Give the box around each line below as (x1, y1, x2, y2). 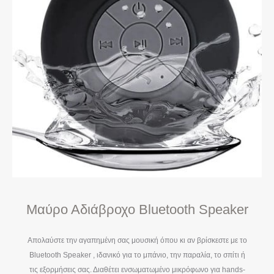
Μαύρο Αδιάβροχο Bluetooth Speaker (26, 202, 248, 218)
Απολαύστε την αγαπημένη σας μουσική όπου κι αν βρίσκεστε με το (27, 236, 247, 245)
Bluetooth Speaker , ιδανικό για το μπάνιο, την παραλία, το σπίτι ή (29, 251, 245, 260)
